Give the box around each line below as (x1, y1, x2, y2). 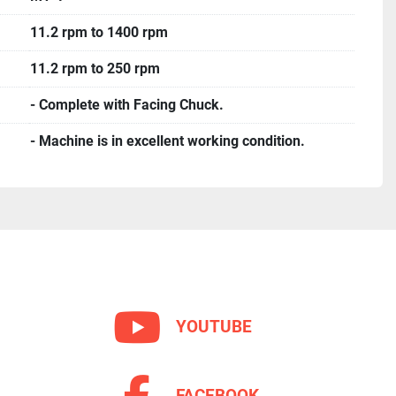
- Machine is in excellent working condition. (30, 133, 305, 149)
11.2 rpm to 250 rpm (30, 60, 160, 77)
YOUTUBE (176, 316, 252, 337)
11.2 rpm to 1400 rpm (30, 24, 168, 41)
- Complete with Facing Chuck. (30, 96, 224, 113)
